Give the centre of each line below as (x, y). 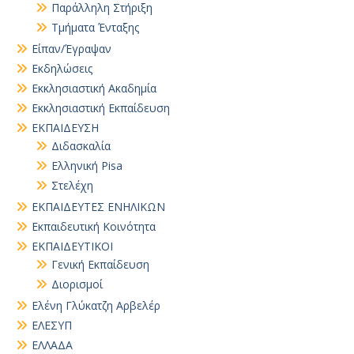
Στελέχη (72, 185)
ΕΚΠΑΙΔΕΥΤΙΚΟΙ (72, 246)
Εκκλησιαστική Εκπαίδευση (101, 108)
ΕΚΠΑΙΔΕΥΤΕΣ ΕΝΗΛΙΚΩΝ (98, 207)
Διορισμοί (77, 284)
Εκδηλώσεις (62, 68)
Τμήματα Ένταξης (95, 27)
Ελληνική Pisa (87, 166)
